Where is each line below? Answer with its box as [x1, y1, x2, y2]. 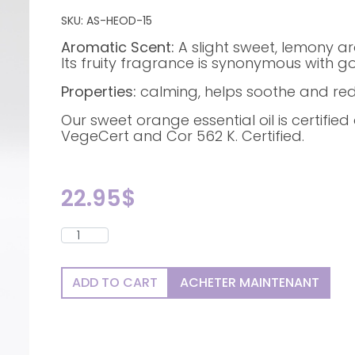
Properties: [60, 82, 136, 102]
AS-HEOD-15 [86, 13, 152, 29]
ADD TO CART [71, 273, 158, 292]
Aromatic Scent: [60, 37, 174, 58]
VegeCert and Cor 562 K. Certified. [60, 126, 304, 147]
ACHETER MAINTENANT [179, 273, 319, 292]
